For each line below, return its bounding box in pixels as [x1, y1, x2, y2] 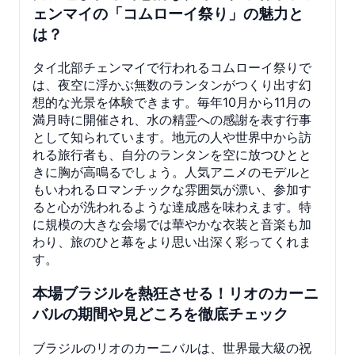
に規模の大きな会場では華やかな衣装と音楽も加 [32, 216, 311, 233]
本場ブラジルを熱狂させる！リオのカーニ [32, 284, 319, 303]
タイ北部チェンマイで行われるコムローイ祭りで [32, 59, 311, 76]
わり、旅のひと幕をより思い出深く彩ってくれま [32, 234, 311, 250]
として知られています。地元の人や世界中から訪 [32, 129, 311, 146]
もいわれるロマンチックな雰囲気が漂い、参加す [32, 181, 311, 198]
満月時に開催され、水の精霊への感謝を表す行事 [32, 112, 311, 128]
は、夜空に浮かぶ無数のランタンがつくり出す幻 [32, 77, 311, 94]
